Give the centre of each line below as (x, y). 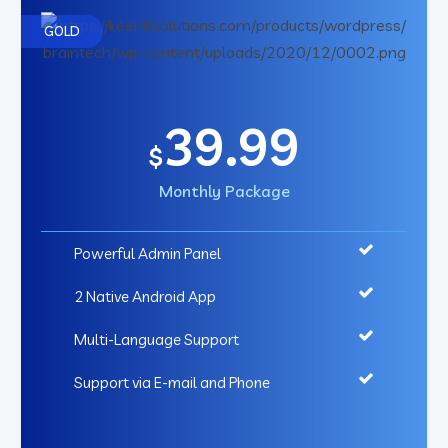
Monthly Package (224, 190)
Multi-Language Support (156, 339)
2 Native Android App (145, 296)
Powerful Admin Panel (147, 253)
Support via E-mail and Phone (172, 382)
